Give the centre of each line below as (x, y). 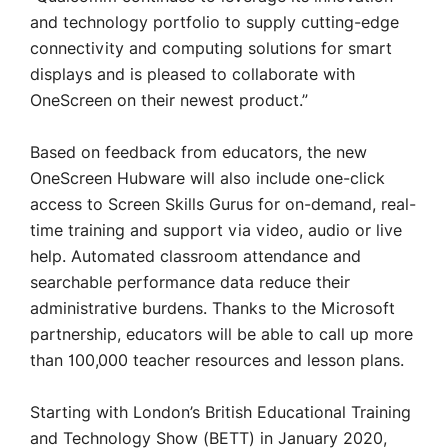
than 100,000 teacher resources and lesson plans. (217, 361)
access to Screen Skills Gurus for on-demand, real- (223, 205)
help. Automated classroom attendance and (195, 257)
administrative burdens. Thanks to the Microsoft (212, 309)
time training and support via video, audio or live (216, 231)
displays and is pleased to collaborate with (192, 75)
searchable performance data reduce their (190, 283)
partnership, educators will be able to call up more (221, 335)
